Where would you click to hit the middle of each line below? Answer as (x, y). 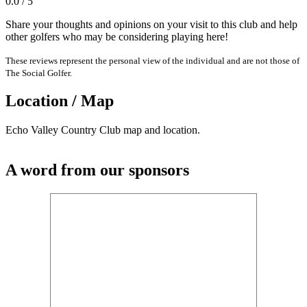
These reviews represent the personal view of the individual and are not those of (152, 60)
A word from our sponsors (97, 170)
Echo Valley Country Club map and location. (103, 130)
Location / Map (60, 101)
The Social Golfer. (39, 73)
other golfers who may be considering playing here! (117, 36)
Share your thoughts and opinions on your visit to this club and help (151, 24)
